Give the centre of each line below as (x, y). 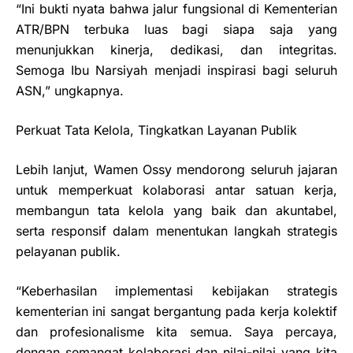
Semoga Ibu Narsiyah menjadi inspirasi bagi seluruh (176, 71)
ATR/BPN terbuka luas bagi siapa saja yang (176, 30)
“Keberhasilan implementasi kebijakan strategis (176, 291)
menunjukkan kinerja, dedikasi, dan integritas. (176, 50)
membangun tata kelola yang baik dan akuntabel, (176, 211)
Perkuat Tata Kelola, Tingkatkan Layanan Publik (156, 130)
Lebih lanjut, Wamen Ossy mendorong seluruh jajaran (176, 170)
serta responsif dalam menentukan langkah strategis (176, 231)
